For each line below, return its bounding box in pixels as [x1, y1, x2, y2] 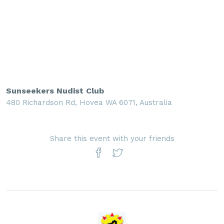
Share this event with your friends [49, 134, 174, 143]
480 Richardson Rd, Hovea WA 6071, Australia [6, 98, 172, 107]
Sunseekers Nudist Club [6, 86, 104, 96]
